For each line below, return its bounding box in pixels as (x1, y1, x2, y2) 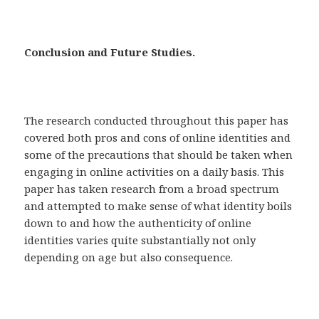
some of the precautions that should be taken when (24, 147, 293, 162)
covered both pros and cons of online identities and (24, 130, 291, 145)
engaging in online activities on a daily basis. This (24, 164, 285, 179)
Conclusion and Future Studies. (24, 45, 196, 60)
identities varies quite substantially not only (24, 233, 256, 248)
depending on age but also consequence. (24, 250, 234, 265)
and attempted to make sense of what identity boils (24, 199, 293, 214)
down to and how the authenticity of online (24, 216, 252, 231)
